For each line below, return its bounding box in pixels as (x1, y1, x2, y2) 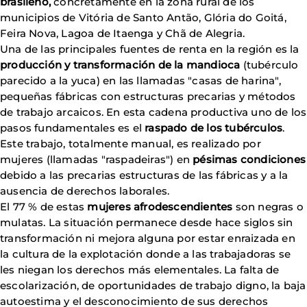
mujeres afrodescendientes (87, 200, 233, 213)
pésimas (193, 153, 238, 166)
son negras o (232, 200, 304, 213)
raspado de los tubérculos (145, 121, 283, 134)
